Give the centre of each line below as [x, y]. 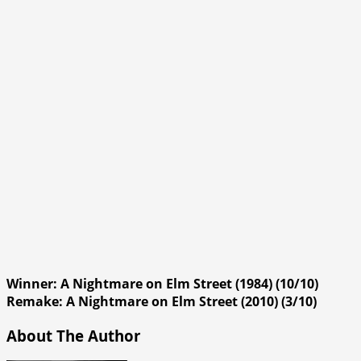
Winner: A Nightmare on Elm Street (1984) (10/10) [162, 283]
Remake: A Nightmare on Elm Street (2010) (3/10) [162, 301]
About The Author [73, 335]
